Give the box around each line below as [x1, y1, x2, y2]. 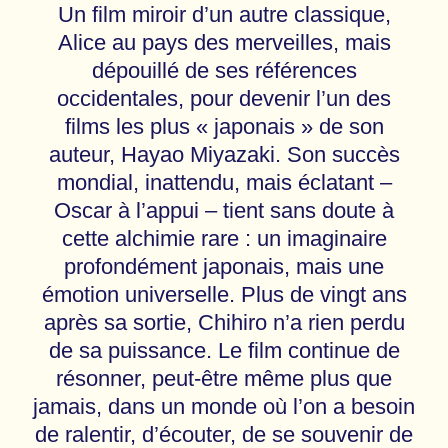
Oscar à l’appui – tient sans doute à [54, 198, 394, 224]
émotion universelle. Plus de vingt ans [41, 282, 407, 308]
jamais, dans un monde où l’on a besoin [33, 394, 415, 420]
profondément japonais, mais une [64, 254, 384, 280]
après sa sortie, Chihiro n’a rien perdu [43, 310, 405, 336]
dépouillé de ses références [91, 58, 357, 84]
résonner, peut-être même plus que [56, 366, 392, 392]
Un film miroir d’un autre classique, [57, 2, 391, 28]
